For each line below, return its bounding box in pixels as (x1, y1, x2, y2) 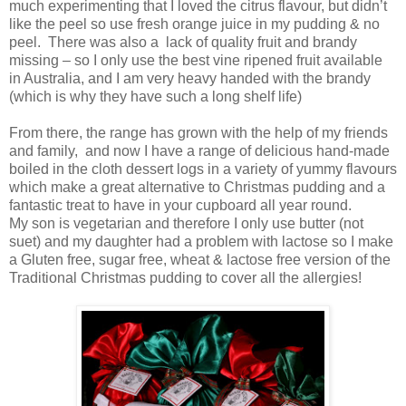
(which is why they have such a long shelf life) (9, 88, 302, 104)
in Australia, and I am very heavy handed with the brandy (9, 70, 371, 86)
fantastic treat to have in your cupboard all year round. (9, 197, 352, 213)
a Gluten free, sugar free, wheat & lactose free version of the (9, 251, 391, 267)
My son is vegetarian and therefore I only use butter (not (9, 215, 363, 231)
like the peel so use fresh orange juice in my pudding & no (9, 15, 380, 32)
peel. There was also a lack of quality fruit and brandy (9, 34, 357, 50)
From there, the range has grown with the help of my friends (9, 124, 388, 140)
